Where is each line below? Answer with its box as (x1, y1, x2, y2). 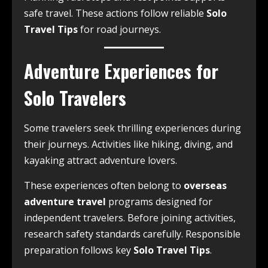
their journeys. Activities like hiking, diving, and (24, 138, 233, 151)
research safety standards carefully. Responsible (24, 227, 240, 241)
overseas (184, 179, 227, 193)
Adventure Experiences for (24, 57, 218, 85)
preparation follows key (24, 243, 133, 257)
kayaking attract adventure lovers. (24, 154, 177, 167)
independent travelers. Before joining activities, (24, 211, 236, 225)
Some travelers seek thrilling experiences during (24, 121, 241, 135)
